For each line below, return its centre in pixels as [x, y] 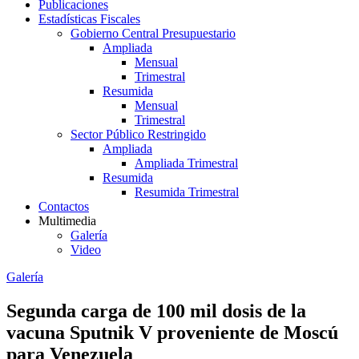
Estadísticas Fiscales [89, 19]
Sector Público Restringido [138, 134]
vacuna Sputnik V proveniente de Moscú [172, 332]
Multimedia [67, 221]
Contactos [64, 206]
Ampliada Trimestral [186, 163]
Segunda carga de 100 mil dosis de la [156, 311]
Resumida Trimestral [187, 192]
